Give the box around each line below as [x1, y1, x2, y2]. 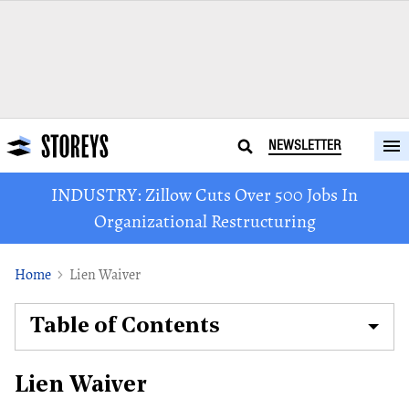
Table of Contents [30, 316, 220, 339]
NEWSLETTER [268, 137, 341, 153]
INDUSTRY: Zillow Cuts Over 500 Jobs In [51, 183, 358, 207]
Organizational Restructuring [93, 209, 316, 234]
